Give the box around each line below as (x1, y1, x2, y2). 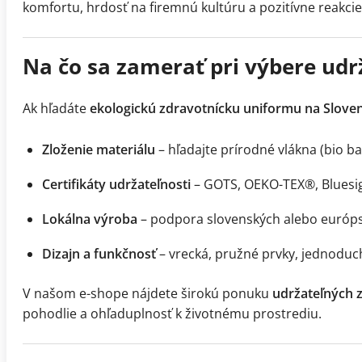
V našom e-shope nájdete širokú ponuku (23, 284, 272, 303)
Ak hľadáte (23, 99, 90, 118)
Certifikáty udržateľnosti (42, 175, 191, 194)
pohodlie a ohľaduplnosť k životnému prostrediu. (23, 305, 322, 323)
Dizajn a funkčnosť (42, 245, 156, 263)
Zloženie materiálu (42, 141, 155, 159)
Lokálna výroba (42, 210, 137, 229)
